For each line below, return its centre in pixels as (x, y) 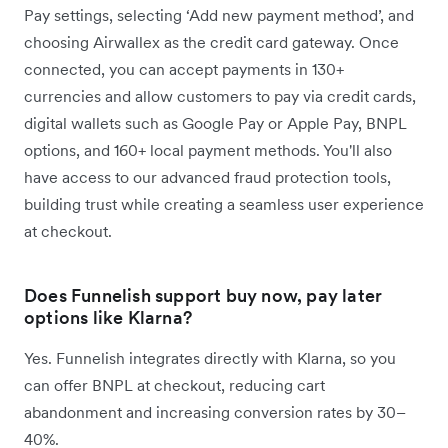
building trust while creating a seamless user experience (224, 204)
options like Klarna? (108, 318)
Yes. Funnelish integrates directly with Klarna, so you (210, 358)
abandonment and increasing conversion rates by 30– (215, 412)
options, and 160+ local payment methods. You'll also (208, 150)
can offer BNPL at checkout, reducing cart (174, 385)
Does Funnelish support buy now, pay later (203, 296)
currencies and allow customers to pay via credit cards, (220, 96)
